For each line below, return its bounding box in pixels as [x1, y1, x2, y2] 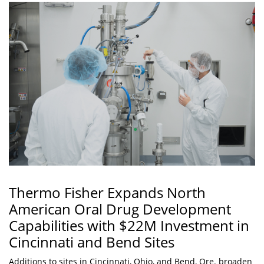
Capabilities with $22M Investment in [9, 215, 249, 235]
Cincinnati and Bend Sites [9, 232, 174, 252]
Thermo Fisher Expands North [9, 182, 206, 202]
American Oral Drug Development [9, 199, 231, 219]
